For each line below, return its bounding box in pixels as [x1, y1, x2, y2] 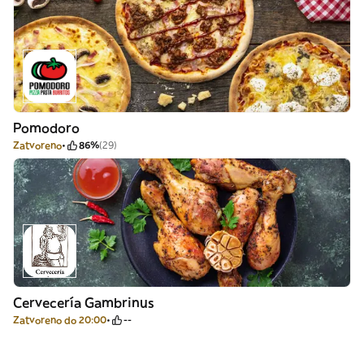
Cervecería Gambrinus [13, 294, 154, 310]
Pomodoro [13, 119, 80, 136]
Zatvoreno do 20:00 [13, 314, 106, 326]
